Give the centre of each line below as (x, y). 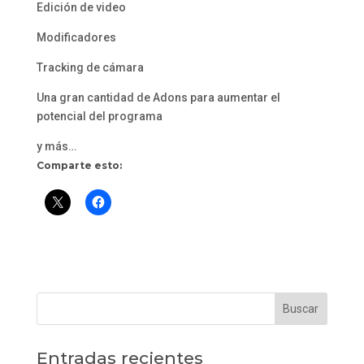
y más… (56, 147)
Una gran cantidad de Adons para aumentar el (158, 98)
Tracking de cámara (90, 68)
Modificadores (76, 38)
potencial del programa (99, 117)
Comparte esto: (79, 166)
